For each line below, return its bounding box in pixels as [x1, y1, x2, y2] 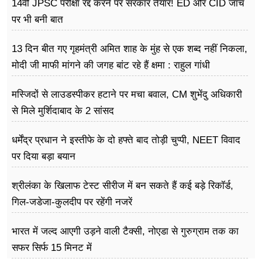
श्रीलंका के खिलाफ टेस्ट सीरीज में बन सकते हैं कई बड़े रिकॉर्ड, [12, 180, 233, 191]
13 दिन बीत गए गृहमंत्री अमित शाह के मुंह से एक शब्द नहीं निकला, [12, 43, 247, 54]
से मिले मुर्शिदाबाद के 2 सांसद [12, 105, 114, 116]
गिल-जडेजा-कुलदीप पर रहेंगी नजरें [12, 196, 132, 208]
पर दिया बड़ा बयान [12, 150, 75, 162]
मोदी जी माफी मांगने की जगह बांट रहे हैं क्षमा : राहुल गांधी [12, 59, 210, 71]
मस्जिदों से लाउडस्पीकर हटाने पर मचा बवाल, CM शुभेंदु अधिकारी [12, 88, 242, 100]
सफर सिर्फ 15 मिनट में [12, 242, 92, 253]
